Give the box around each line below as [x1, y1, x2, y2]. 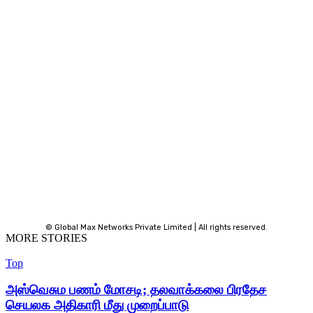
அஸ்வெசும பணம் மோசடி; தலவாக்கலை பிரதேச [6, 282, 267, 298]
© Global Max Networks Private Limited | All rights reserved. [45, 222, 268, 232]
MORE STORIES [6, 231, 87, 244]
